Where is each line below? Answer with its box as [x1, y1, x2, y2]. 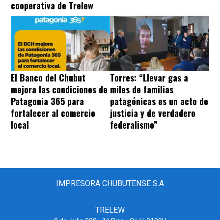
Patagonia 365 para [11, 94, 84, 108]
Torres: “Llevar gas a [110, 71, 188, 84]
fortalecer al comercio [11, 106, 95, 119]
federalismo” [110, 118, 158, 131]
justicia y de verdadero [110, 106, 195, 119]
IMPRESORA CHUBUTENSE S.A [56, 178, 164, 188]
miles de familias [110, 82, 173, 96]
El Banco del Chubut [11, 71, 85, 84]
